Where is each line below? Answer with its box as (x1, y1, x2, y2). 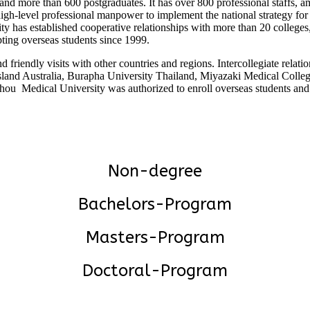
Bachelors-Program (78, 194, 232, 214)
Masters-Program (85, 227, 225, 247)
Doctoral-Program (82, 260, 228, 280)
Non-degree (108, 161, 202, 181)
